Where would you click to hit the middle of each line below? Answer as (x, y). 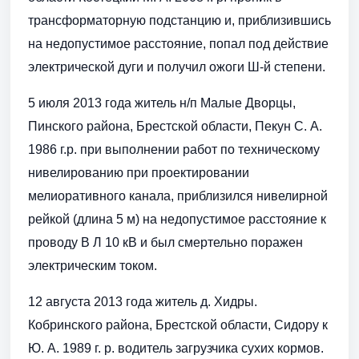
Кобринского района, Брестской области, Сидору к (178, 325)
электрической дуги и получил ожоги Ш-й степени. (177, 67)
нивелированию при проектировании (139, 173)
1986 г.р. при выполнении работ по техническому (174, 150)
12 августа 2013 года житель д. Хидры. (143, 302)
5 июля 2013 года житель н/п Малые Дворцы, (162, 103)
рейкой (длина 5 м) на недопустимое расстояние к (177, 220)
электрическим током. (93, 266)
